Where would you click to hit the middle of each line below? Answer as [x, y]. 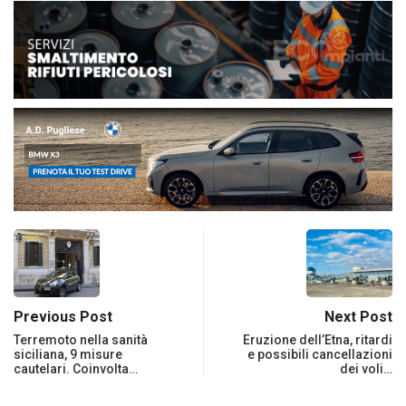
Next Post [358, 317]
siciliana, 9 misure [68, 355]
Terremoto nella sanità [81, 340]
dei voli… [366, 369]
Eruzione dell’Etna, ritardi [318, 340]
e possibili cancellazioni [320, 355]
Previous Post [63, 317]
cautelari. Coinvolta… [76, 369]
